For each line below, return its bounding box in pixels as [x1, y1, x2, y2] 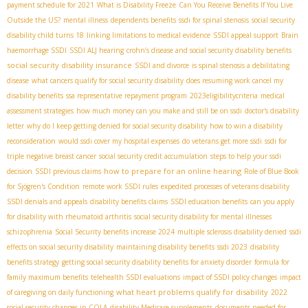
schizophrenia [7, 227, 52, 237]
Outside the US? [7, 15, 60, 25]
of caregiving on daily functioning [7, 287, 113, 298]
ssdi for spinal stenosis [179, 15, 249, 25]
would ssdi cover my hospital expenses [58, 136, 179, 146]
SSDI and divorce [135, 60, 189, 71]
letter [7, 121, 24, 131]
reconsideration [7, 136, 56, 146]
